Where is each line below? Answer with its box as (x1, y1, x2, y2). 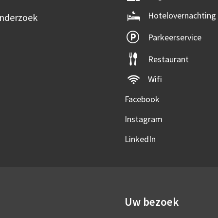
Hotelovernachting (147, 10, 216, 21)
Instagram (124, 113, 163, 125)
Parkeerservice (147, 32, 201, 43)
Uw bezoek (124, 195, 179, 209)
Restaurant (147, 54, 189, 65)
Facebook (124, 93, 160, 105)
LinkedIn (124, 133, 156, 145)
